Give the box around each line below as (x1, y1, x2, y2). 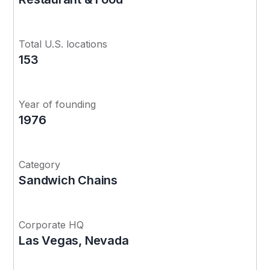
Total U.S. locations (19, 37, 108, 50)
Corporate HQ (19, 218, 84, 231)
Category (19, 158, 61, 171)
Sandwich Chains (19, 172, 118, 187)
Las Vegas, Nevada (19, 233, 129, 248)
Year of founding (19, 98, 96, 110)
